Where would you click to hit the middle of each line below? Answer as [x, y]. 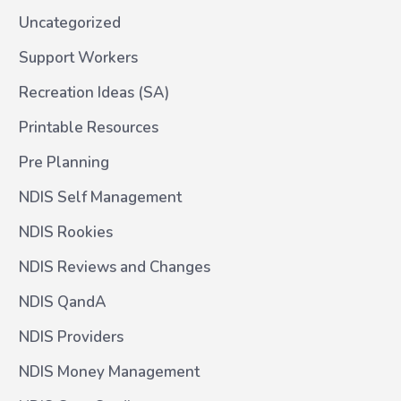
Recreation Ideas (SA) [94, 93]
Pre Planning [64, 162]
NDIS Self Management [100, 197]
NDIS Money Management [109, 372]
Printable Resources [89, 128]
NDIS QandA [63, 302]
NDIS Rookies [66, 232]
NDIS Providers [71, 337]
